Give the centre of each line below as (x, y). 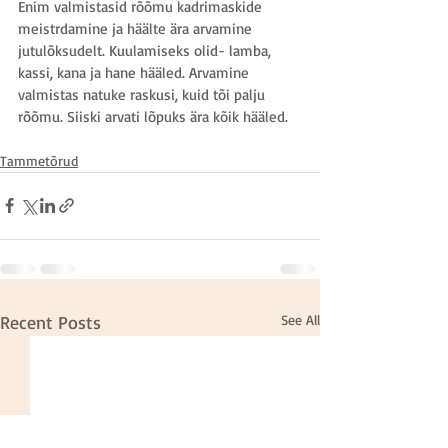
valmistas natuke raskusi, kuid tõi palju (143, 94)
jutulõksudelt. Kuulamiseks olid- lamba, (146, 50)
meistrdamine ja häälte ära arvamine (137, 28)
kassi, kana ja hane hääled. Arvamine (135, 72)
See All (300, 319)
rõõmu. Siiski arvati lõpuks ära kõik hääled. (153, 116)
